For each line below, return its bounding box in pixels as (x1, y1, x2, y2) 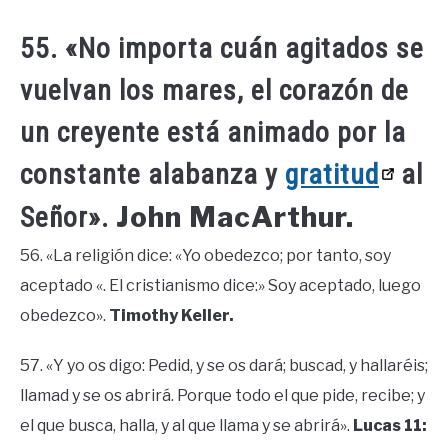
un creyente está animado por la (20, 116, 406, 150)
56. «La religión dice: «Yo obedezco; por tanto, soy (20, 246, 391, 266)
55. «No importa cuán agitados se (20, 32, 424, 66)
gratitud (285, 158, 379, 192)
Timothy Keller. (109, 306, 234, 326)
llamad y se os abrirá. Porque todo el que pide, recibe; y (20, 386, 425, 406)
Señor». (20, 201, 116, 235)
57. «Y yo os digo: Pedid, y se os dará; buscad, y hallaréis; (20, 356, 428, 376)
